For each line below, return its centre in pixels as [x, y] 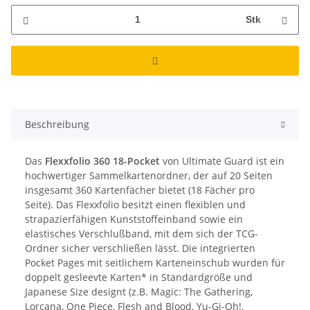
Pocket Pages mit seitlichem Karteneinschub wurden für [155, 262]
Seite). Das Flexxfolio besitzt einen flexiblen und [135, 204]
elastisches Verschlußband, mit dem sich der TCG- [142, 233]
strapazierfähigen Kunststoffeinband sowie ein [134, 219]
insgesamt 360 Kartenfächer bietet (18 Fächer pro [140, 190]
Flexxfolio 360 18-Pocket [102, 161]
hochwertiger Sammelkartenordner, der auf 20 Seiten [149, 175]
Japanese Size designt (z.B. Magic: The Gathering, [139, 291]
